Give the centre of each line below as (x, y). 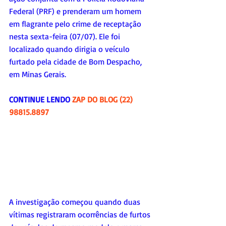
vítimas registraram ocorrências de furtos (81, 215)
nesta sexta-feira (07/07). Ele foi (66, 36)
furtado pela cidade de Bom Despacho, (76, 61)
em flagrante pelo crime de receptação (76, 23)
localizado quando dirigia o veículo (70, 49)
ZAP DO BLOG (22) (103, 99)
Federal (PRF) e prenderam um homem (76, 11)
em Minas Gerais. (38, 74)
